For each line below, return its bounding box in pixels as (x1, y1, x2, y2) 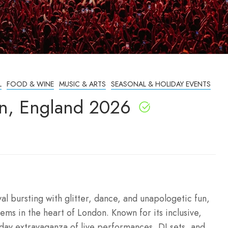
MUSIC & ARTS (59, 79, 106, 89)
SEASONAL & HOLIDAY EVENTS (111, 79, 211, 89)
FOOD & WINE (7, 79, 54, 89)
